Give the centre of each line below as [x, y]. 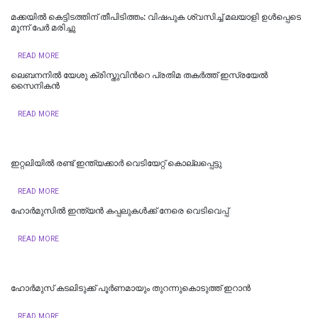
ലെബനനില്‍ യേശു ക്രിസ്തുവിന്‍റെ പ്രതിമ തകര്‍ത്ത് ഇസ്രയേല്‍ [139, 75]
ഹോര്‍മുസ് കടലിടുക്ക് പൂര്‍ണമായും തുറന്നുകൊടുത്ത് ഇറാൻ [131, 288]
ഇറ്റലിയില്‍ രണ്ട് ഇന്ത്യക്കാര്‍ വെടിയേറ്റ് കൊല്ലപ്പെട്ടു [116, 163]
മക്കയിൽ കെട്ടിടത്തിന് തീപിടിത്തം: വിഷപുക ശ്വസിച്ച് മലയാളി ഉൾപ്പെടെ [156, 17]
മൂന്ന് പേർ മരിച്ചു [43, 27]
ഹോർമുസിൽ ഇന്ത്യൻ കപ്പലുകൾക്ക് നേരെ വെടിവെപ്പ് [120, 210]
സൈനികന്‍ [35, 86]
